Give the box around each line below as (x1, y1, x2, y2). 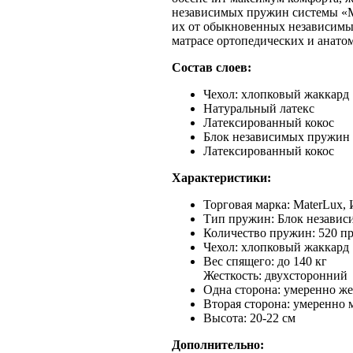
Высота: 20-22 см (203, 311, 295, 325)
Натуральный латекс (203, 102, 314, 115)
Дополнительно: (172, 338, 264, 351)
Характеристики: (172, 171, 271, 184)
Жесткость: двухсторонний (203, 269, 347, 282)
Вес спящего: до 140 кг (203, 255, 327, 268)
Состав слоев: (172, 61, 251, 74)
